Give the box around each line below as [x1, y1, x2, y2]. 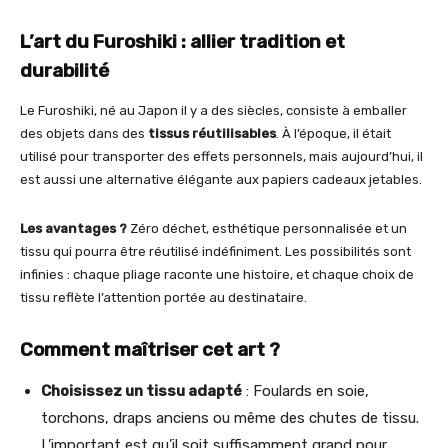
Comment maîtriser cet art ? [20, 337, 280, 361]
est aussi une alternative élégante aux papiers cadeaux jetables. [20, 171, 422, 187]
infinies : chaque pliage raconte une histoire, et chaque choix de [20, 266, 414, 282]
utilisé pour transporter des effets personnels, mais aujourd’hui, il [20, 148, 423, 164]
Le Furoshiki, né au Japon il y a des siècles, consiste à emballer [20, 102, 407, 118]
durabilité [20, 58, 109, 82]
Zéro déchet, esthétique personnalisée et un [130, 220, 407, 236]
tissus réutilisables [148, 125, 276, 141]
